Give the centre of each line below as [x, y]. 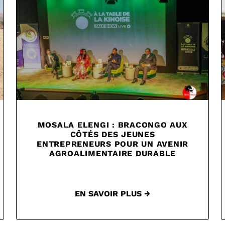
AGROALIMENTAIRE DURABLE [113, 154]
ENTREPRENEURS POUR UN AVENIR [113, 144]
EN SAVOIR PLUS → [113, 194]
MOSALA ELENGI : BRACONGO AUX [113, 125]
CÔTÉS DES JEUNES [113, 135]
